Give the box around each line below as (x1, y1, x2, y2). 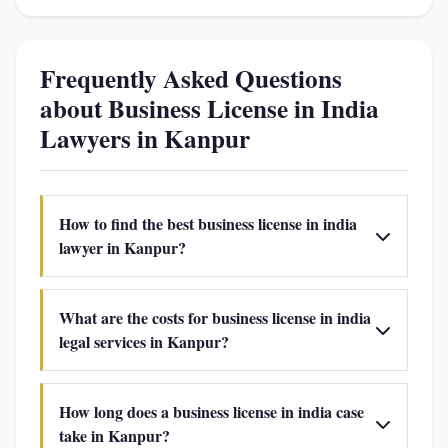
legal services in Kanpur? (59, 330, 229, 353)
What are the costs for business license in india (59, 306, 371, 329)
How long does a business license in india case (59, 400, 364, 423)
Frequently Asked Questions (40, 60, 342, 97)
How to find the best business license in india (59, 212, 357, 235)
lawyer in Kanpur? (59, 236, 186, 259)
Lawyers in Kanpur (40, 120, 250, 157)
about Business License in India (40, 90, 379, 127)
